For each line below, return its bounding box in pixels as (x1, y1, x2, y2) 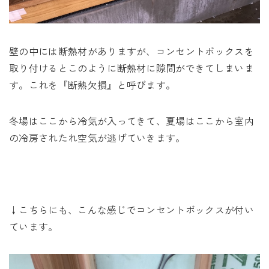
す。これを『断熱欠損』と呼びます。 (9, 77, 176, 92)
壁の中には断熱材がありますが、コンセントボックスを (9, 44, 254, 58)
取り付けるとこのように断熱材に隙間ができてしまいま (9, 61, 255, 75)
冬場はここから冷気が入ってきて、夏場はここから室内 (9, 113, 255, 128)
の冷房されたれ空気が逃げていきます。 (9, 130, 186, 145)
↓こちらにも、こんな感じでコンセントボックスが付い (9, 202, 255, 217)
